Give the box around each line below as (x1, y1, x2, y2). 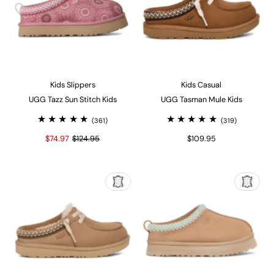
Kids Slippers (50, 80, 95, 91)
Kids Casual (181, 80, 222, 91)
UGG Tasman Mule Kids (160, 94, 242, 105)
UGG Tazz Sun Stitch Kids (28, 94, 117, 105)
